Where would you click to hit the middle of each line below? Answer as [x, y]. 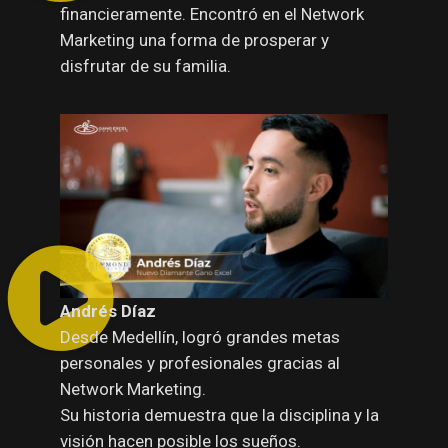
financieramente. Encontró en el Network [212, 13]
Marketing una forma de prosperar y [194, 39]
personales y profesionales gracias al [200, 363]
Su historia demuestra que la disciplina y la [219, 415]
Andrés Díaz [108, 311]
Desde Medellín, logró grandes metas [200, 337]
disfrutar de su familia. [145, 65]
